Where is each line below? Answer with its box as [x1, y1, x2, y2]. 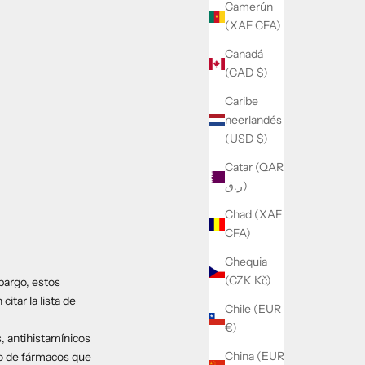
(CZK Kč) [225, 273, 271, 288]
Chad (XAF [225, 207, 282, 222]
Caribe [225, 94, 258, 109]
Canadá [225, 46, 263, 62]
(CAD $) [225, 65, 268, 81]
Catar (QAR [225, 160, 284, 175]
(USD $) [225, 131, 268, 147]
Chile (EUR [225, 301, 281, 317]
